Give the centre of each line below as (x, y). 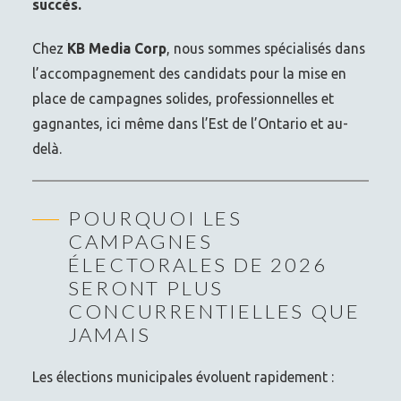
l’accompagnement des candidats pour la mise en (190, 73)
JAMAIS (110, 334)
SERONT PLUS (146, 287)
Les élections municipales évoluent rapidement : (183, 376)
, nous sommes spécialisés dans (266, 48)
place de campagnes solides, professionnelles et (183, 98)
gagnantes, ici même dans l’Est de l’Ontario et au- (191, 123)
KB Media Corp (117, 48)
